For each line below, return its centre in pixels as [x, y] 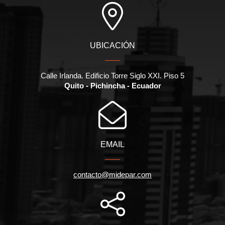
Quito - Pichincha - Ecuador [113, 86]
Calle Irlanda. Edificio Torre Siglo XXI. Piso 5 [113, 76]
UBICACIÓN [113, 46]
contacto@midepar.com [113, 175]
